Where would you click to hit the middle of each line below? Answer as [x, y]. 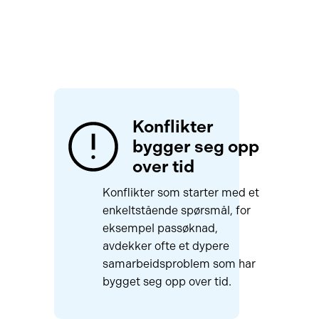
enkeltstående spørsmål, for [176, 210]
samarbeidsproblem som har [179, 264]
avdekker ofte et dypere [166, 246]
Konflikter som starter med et [181, 193]
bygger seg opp [195, 146]
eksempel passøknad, [160, 228]
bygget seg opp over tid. [167, 282]
